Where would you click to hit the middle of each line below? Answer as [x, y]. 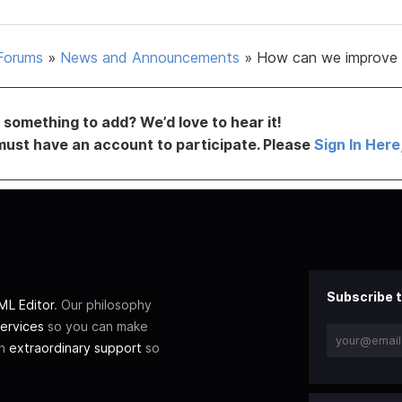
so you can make [96, 326]
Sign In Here [357, 144]
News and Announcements [150, 57]
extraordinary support [75, 347]
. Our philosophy [103, 304]
